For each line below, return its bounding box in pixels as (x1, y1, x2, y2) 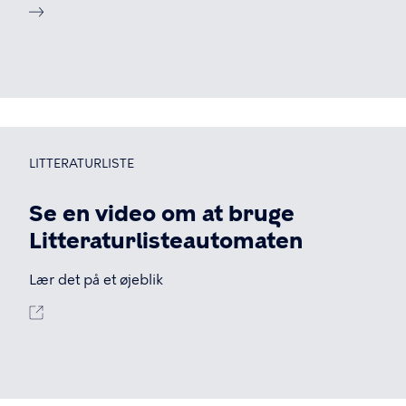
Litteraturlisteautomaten (29, 227, 303, 254)
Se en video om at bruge (29, 200, 295, 227)
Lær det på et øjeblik (29, 272, 163, 288)
